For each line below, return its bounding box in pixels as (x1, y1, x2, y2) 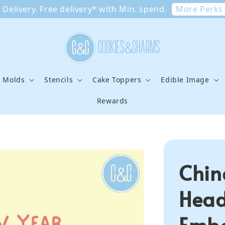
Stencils (44, 75, 73, 85)
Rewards (96, 96, 129, 106)
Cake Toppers (92, 75, 142, 85)
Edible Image (161, 75, 209, 85)
